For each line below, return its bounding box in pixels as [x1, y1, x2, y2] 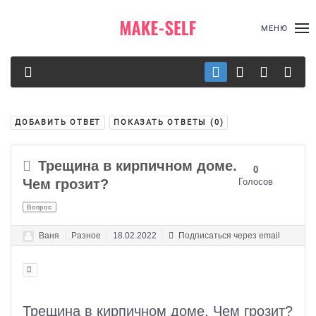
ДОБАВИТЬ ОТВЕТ [15, 117, 102, 127]
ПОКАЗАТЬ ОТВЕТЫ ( [114, 117, 214, 127]
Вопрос [27, 203, 52, 211]
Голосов [238, 176, 273, 187]
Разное [71, 231, 101, 241]
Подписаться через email [176, 231, 280, 241]
